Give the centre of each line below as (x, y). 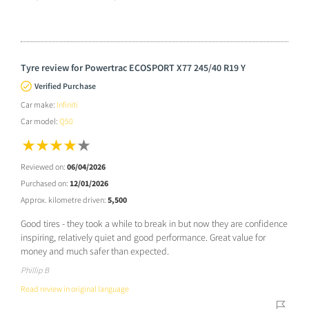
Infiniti (67, 104)
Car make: (39, 104)
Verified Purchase (65, 86)
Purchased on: (45, 183)
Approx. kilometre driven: (64, 199)
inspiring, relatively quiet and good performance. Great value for (143, 237)
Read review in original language (75, 288)
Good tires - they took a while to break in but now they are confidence (154, 223)
